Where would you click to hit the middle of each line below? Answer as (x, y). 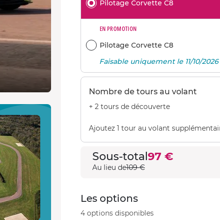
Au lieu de (109, 167)
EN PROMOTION (118, 29)
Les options (109, 198)
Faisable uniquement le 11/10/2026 (159, 61)
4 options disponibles (117, 213)
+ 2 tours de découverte (129, 107)
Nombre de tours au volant (143, 92)
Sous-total (120, 156)
